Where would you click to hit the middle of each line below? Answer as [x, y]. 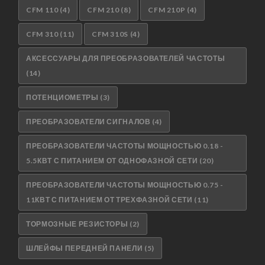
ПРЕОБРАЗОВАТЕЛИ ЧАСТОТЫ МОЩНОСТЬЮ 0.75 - [125, 185]
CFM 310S [110, 34]
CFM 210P [167, 10]
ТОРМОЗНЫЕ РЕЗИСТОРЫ [77, 224]
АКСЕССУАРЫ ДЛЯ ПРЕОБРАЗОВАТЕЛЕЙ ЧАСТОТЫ [126, 59]
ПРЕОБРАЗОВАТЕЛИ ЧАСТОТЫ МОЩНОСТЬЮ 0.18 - [125, 146]
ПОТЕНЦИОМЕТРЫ [62, 98]
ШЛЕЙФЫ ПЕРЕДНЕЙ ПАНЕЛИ [85, 248]
